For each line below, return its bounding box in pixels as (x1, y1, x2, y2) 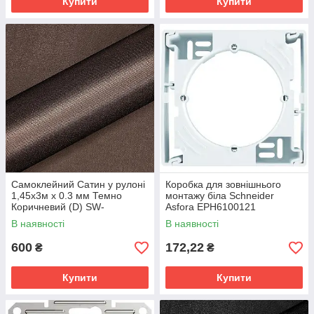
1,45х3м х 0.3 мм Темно (11, 190, 122, 201)
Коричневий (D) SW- (11, 201, 104, 212)
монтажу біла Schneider (165, 190, 274, 201)
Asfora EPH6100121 (165, 201, 256, 212)
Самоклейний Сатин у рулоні (11, 179, 145, 190)
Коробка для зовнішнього (165, 179, 281, 190)
